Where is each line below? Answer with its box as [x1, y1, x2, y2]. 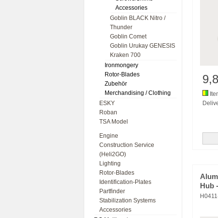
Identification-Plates [99, 179, 151, 185]
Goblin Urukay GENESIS [110, 42, 175, 49]
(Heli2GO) [99, 151, 126, 158]
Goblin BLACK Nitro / [110, 15, 165, 21]
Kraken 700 [110, 52, 141, 58]
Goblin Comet [110, 33, 146, 40]
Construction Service [99, 142, 154, 148]
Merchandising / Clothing [105, 90, 171, 96]
